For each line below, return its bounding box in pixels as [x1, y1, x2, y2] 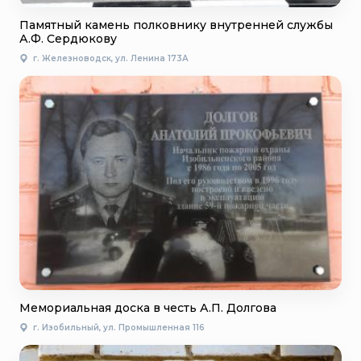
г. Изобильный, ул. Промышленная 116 [33, 322, 205, 334]
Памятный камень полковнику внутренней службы [19, 17, 333, 32]
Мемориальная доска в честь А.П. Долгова [19, 301, 276, 316]
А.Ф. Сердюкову [19, 31, 117, 46]
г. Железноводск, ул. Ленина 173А [33, 52, 189, 64]
